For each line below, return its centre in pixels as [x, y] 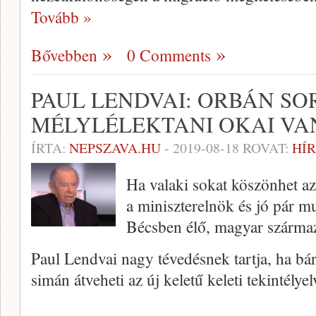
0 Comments [169, 55]
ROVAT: [266, 148]
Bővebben [64, 55]
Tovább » [61, 17]
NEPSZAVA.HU [115, 148]
